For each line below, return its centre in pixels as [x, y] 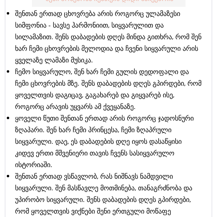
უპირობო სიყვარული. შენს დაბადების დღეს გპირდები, [103, 200]
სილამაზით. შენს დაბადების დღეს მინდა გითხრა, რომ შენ [108, 37]
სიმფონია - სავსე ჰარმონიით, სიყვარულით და [89, 25]
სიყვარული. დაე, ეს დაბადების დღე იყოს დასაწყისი [98, 141]
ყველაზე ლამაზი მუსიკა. [54, 60]
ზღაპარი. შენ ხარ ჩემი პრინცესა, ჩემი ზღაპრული [93, 130]
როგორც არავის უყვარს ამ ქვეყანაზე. [75, 107]
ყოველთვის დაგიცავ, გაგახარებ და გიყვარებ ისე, [95, 95]
